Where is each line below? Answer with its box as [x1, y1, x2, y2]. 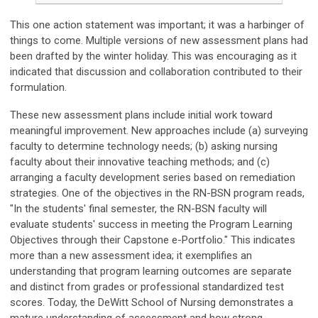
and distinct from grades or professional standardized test [10, 280, 284, 294]
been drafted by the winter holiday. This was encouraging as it [10, 50, 297, 63]
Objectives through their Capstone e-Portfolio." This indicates [10, 234, 295, 247]
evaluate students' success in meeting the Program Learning [10, 218, 292, 231]
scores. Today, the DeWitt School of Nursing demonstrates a [10, 296, 293, 309]
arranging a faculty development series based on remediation [10, 171, 295, 185]
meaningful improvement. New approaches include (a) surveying [10, 124, 308, 138]
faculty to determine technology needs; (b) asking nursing [10, 140, 278, 153]
